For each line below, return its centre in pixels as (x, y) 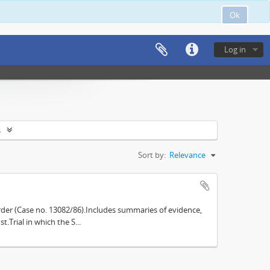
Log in (235, 49)
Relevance (187, 155)
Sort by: (152, 155)
